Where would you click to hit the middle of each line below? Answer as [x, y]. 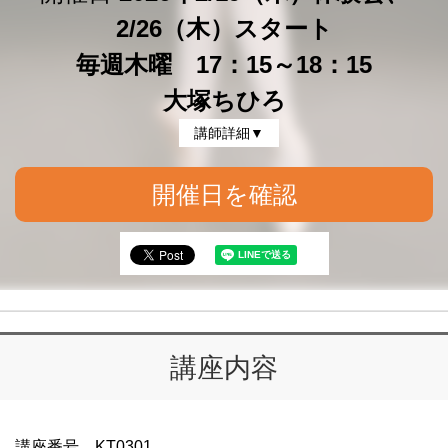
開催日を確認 [224, 194]
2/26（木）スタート [224, 28]
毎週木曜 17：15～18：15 [224, 64]
